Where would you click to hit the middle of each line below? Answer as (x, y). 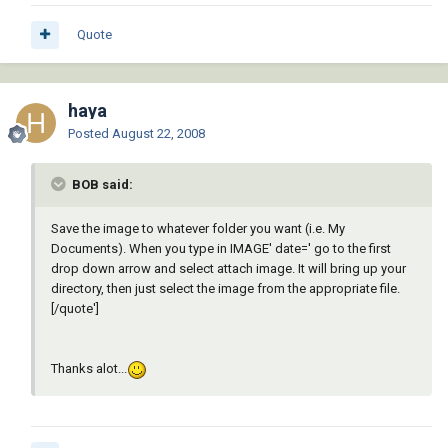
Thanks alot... (89, 369)
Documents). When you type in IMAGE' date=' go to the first (221, 249)
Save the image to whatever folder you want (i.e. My (198, 229)
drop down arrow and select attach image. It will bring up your (228, 269)
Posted (90, 134)
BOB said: (101, 185)
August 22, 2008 (158, 134)
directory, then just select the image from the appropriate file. (225, 289)
